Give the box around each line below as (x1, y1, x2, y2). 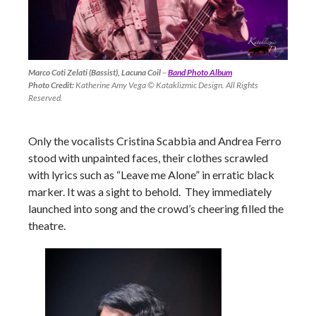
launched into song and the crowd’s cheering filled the (28, 201, 284, 215)
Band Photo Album (168, 66, 232, 78)
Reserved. (28, 92, 63, 103)
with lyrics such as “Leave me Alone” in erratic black (28, 167, 274, 181)
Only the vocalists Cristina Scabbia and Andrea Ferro (28, 133, 281, 147)
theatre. (28, 218, 66, 232)
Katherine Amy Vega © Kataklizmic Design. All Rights (74, 79, 258, 90)
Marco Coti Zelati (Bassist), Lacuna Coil (28, 66, 161, 78)
